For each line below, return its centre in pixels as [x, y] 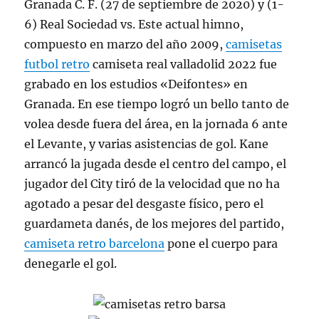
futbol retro [57, 64]
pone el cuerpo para [221, 243]
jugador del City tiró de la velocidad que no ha [152, 183]
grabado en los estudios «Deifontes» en [136, 84]
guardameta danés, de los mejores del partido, [155, 223]
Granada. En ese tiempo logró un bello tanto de [157, 104]
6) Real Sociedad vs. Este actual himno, [134, 24]
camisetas [254, 44]
